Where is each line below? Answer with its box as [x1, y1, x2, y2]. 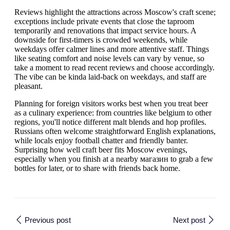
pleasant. [14, 82, 43, 90]
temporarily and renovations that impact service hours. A [14, 26, 196, 35]
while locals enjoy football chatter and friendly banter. [14, 136, 188, 145]
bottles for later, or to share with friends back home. [14, 164, 180, 172]
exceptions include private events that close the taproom [14, 17, 194, 26]
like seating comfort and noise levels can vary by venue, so [14, 54, 204, 63]
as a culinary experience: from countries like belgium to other [14, 108, 212, 117]
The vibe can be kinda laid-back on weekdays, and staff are [14, 72, 206, 81]
